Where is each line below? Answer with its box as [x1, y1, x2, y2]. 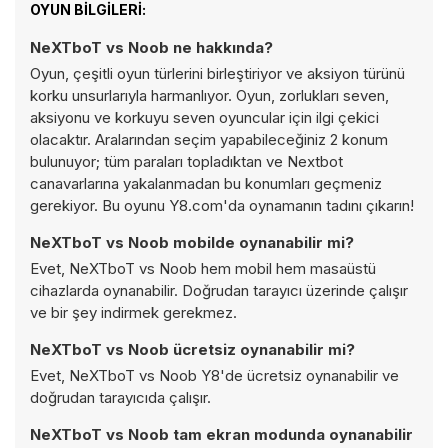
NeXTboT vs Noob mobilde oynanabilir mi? [30, 233, 354, 252]
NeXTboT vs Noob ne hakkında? [30, 38, 273, 57]
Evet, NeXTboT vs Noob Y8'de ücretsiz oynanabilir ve [30, 366, 399, 385]
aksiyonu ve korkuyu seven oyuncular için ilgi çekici [30, 108, 379, 127]
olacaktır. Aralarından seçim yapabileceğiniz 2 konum [30, 130, 388, 149]
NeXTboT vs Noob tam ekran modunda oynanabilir [30, 425, 413, 444]
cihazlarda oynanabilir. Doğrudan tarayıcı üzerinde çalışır [30, 281, 408, 300]
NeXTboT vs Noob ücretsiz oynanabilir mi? [30, 340, 355, 359]
